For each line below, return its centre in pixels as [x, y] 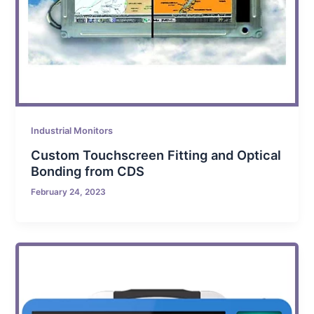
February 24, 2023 [69, 192]
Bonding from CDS [88, 171]
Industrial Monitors [72, 130]
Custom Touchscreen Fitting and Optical [156, 155]
